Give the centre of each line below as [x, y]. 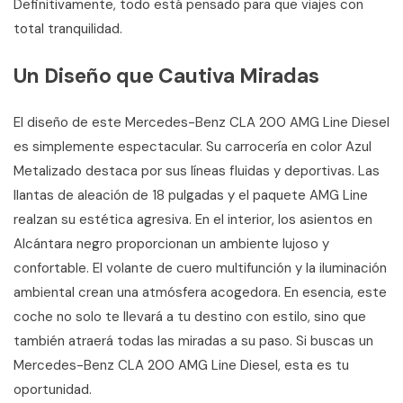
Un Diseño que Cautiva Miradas [166, 75]
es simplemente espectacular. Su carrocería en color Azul [193, 146]
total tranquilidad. [68, 28]
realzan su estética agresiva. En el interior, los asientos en [193, 219]
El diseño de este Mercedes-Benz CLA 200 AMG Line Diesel [201, 122]
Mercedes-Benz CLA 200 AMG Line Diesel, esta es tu [181, 365]
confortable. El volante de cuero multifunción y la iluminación [200, 268]
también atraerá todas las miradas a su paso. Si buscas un [193, 340]
